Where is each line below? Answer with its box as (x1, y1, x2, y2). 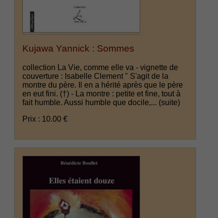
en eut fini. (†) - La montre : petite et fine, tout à (22, 89, 181, 98)
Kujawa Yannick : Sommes (22, 43, 135, 54)
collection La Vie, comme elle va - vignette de (22, 63, 179, 72)
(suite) (159, 98, 181, 107)
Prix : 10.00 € (22, 114, 68, 123)
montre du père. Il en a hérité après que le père (22, 80, 183, 89)
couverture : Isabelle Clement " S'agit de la (22, 72, 169, 80)
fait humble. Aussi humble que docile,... (22, 98, 159, 107)
